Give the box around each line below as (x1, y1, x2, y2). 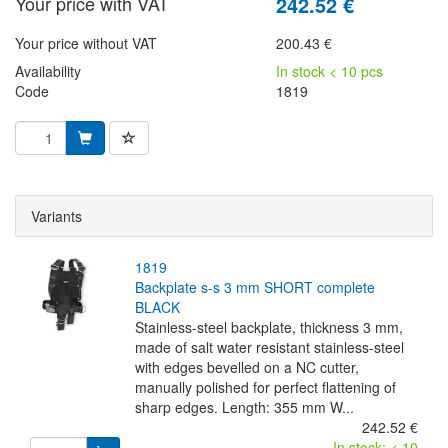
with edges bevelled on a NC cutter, (134, 357, 359, 377)
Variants (31, 206, 82, 226)
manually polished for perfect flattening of (134, 377, 396, 397)
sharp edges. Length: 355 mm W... (134, 397, 354, 417)
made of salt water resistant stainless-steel (134, 337, 404, 357)
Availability (15, 61, 81, 81)
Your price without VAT (15, 33, 157, 53)
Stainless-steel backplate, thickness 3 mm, (134, 317, 403, 337)
